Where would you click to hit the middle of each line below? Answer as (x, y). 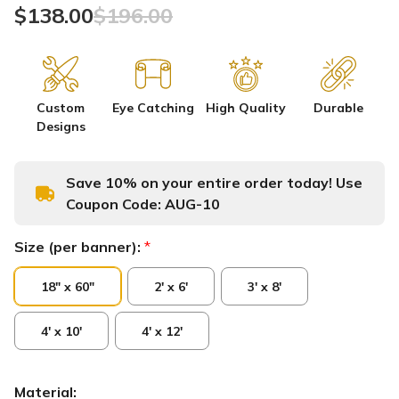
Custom (61, 108)
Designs (61, 127)
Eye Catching (153, 108)
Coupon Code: (115, 204)
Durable (338, 108)
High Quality (246, 108)
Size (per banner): (79, 247)
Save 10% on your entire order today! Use (214, 183)
